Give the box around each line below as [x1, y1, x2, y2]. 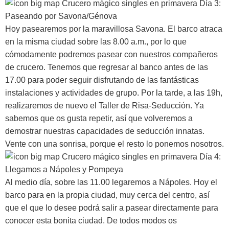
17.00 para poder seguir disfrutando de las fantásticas [5, 75, 199, 84]
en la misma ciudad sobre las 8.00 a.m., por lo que [5, 37, 187, 46]
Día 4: [197, 152, 221, 161]
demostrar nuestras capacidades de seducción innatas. [5, 126, 204, 135]
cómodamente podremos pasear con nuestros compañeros [5, 50, 218, 59]
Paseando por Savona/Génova [5, 11, 117, 20]
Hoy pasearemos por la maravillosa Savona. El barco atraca [5, 24, 222, 33]
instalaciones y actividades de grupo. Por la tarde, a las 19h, [5, 88, 222, 97]
